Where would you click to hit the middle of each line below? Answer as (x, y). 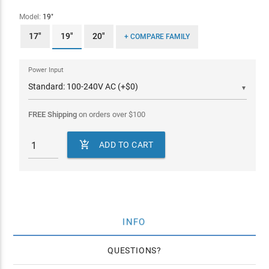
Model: (31, 17)
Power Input (46, 70)
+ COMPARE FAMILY (157, 37)
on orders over (102, 114)
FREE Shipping (52, 114)
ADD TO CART (126, 145)
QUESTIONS (132, 250)
